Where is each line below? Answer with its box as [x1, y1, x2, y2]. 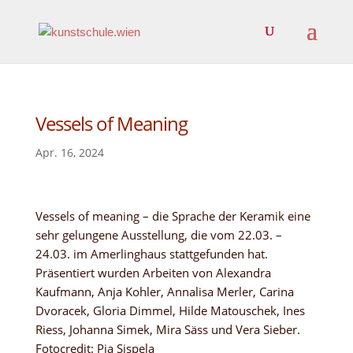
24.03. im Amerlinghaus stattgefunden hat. [35, 246, 268, 262]
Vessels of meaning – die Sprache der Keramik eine [35, 208, 310, 224]
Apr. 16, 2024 [35, 145, 104, 160]
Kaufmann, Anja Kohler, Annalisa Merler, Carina [35, 284, 294, 299]
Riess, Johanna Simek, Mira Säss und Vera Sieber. [35, 321, 300, 337]
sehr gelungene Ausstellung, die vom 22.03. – [35, 227, 282, 243]
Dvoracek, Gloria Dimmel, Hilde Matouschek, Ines [35, 303, 305, 318]
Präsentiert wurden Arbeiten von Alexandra [35, 265, 271, 281]
